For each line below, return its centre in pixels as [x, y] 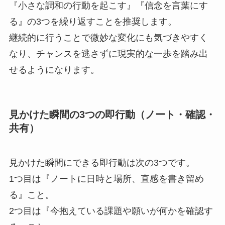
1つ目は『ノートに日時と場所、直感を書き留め [106, 179]
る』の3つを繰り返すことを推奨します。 [93, 22]
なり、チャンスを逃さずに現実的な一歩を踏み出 [108, 54]
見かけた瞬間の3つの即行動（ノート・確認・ [112, 114]
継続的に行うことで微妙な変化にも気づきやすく [108, 38]
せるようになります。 [54, 70]
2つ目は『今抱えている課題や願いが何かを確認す [111, 211]
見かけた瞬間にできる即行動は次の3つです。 [102, 162]
